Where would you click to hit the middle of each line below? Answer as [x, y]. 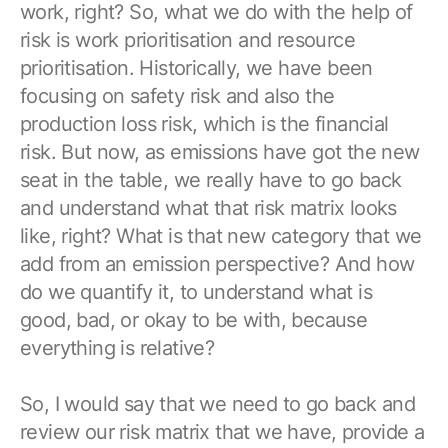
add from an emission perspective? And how [217, 263]
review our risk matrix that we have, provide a [222, 431]
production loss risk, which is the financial [204, 123]
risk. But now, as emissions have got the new [220, 151]
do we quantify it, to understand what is [196, 291]
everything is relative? [117, 347]
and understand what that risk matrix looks [208, 207]
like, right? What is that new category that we [221, 235]
